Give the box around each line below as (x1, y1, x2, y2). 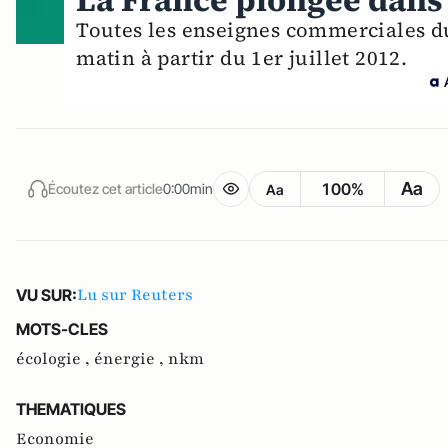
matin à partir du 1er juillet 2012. (76, 44, 408, 73)
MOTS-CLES (16, 319, 108, 340)
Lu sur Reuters (77, 284, 193, 307)
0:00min (163, 179, 213, 197)
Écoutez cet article (48, 179, 163, 197)
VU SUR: (16, 285, 77, 306)
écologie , (16, 348, 94, 371)
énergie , (94, 348, 168, 371)
